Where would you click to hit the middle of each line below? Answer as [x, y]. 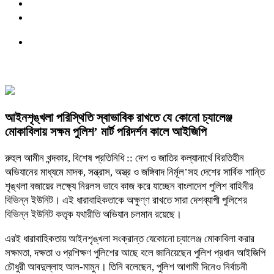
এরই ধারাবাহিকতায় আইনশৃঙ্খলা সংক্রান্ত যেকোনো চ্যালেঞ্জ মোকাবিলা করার [130, 239]
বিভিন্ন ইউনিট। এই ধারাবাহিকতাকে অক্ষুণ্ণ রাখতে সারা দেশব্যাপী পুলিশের [126, 200]
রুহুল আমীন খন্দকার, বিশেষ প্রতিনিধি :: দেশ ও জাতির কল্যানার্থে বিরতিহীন [124, 158]
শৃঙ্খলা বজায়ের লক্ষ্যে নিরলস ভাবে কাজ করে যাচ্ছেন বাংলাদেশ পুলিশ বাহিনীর [129, 186]
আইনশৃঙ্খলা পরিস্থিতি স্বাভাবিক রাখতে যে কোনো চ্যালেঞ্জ [118, 117]
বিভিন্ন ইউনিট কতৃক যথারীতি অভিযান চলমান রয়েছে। [93, 214]
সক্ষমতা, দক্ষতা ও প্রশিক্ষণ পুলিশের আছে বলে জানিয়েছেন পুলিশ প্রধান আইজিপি [135, 253]
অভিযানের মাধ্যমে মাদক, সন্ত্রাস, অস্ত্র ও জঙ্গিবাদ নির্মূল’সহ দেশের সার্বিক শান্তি [135, 172]
